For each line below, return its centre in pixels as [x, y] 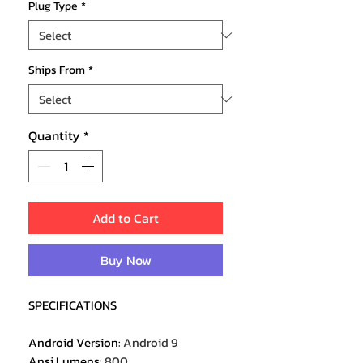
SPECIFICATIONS [73, 305]
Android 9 [151, 343]
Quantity [54, 136]
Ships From [57, 70]
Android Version [73, 343]
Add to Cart [126, 218]
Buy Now [126, 261]
